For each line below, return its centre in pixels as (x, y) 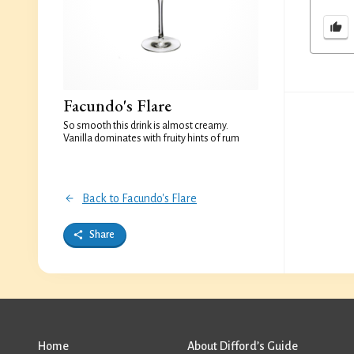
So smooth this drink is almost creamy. (146, 126)
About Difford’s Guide (243, 346)
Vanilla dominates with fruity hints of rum (151, 138)
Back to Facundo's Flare (139, 198)
